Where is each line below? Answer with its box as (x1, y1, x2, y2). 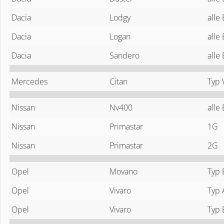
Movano (109, 165, 137, 177)
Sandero (109, 49, 139, 61)
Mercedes (11, 75, 47, 87)
